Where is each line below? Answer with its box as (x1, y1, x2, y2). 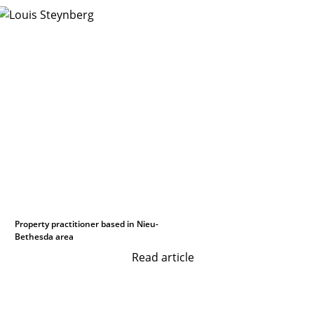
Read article (132, 250, 195, 265)
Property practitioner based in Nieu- (15, 218, 159, 230)
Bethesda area (15, 231, 74, 243)
